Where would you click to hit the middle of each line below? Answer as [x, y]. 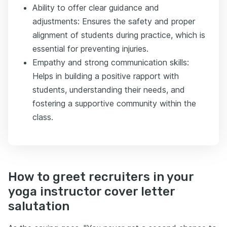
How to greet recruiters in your [101, 177]
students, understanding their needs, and [109, 90]
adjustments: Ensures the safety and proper [114, 21]
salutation [39, 206]
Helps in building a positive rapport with [106, 76]
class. [43, 117]
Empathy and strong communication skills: [111, 62]
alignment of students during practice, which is [119, 35]
